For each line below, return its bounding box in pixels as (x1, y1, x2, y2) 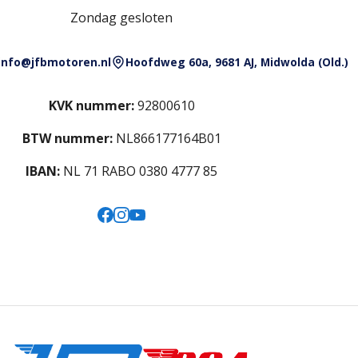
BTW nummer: (22, 129, 113, 148)
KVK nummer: (48, 97, 134, 115)
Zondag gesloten (70, 9, 173, 27)
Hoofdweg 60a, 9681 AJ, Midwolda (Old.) (125, 54, 348, 70)
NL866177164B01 (112, 129, 221, 148)
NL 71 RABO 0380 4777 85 (60, 162, 217, 181)
